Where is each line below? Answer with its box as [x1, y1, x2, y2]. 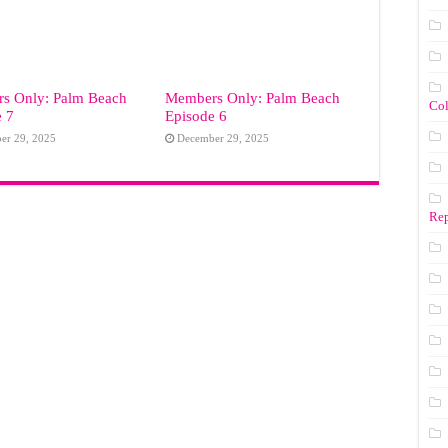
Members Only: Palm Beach [164, 89, 340, 107]
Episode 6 [164, 107, 227, 125]
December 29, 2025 [176, 132, 269, 145]
